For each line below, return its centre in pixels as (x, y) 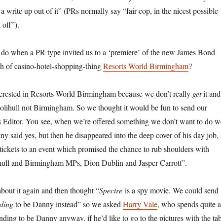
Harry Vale (140, 204)
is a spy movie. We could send (170, 190)
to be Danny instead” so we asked (68, 204)
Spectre (110, 190)
